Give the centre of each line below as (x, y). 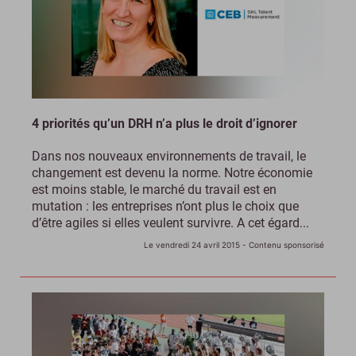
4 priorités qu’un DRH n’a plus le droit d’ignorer (164, 124)
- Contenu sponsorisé (282, 245)
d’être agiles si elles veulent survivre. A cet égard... (170, 223)
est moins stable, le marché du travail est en (154, 190)
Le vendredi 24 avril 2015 (192, 245)
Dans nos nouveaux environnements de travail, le (169, 157)
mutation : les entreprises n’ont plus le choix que (165, 207)
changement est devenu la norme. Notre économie (172, 173)
